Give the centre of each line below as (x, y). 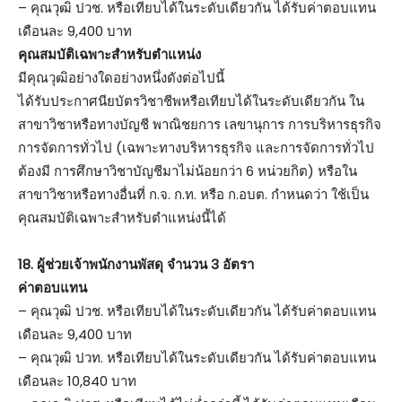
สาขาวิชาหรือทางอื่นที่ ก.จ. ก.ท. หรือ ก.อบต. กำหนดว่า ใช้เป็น (193, 194)
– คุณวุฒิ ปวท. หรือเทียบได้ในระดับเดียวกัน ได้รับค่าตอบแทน (197, 357)
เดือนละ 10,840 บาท (77, 380)
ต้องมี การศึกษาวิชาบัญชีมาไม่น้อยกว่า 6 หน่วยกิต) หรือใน (188, 170)
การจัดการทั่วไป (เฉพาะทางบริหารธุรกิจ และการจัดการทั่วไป (196, 147)
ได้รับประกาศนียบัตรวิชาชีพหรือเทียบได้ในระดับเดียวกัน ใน (191, 100)
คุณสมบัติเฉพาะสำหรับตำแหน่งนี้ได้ (122, 217)
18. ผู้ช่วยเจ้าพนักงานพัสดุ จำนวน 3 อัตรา (136, 264)
